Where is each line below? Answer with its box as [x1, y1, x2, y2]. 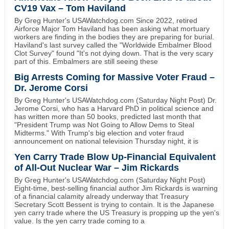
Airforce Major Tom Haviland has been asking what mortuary [14, 25, 210, 33]
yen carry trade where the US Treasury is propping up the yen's [14, 209, 219, 217]
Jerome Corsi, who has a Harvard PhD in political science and [14, 104, 214, 113]
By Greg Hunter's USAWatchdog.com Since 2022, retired [14, 16, 197, 25]
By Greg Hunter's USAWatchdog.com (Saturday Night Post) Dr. [14, 96, 217, 105]
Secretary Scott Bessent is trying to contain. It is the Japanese [14, 200, 214, 209]
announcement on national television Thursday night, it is [14, 137, 198, 146]
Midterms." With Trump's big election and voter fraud [14, 129, 184, 138]
